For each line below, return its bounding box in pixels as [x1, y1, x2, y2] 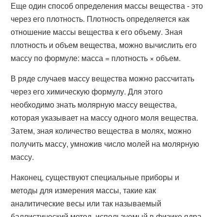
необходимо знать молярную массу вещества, [11, 99, 177, 110]
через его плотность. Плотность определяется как [11, 13, 190, 24]
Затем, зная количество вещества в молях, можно [11, 125, 192, 136]
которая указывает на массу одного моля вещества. [11, 112, 199, 123]
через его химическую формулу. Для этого [11, 86, 163, 97]
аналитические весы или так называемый [11, 198, 162, 209]
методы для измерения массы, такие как [11, 185, 156, 196]
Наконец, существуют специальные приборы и [11, 171, 180, 183]
